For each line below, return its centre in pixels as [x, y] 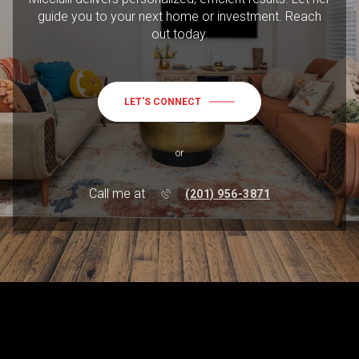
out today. [179, 34]
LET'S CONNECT [163, 102]
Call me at [117, 194]
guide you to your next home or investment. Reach [179, 17]
